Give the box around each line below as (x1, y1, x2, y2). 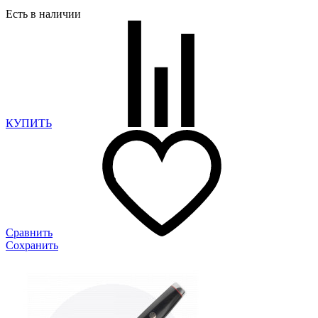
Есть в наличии (6, 7, 81, 20)
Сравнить (6, 226, 53, 238)
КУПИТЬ (6, 116, 52, 129)
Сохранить (6, 238, 58, 251)
